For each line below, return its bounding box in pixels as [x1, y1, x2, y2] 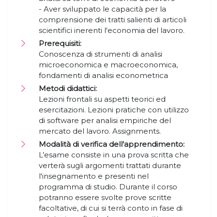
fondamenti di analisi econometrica [39, 71, 170, 80]
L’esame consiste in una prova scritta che [39, 150, 189, 160]
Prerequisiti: [39, 39, 81, 48]
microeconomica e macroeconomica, [39, 60, 178, 70]
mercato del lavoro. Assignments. [39, 126, 163, 136]
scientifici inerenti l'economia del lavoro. [39, 26, 186, 35]
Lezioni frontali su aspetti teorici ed [39, 94, 166, 104]
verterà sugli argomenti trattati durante [39, 161, 181, 170]
